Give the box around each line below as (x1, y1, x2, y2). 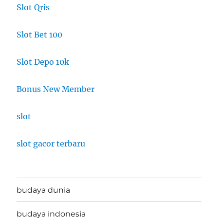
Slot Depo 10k (17, 57, 70, 67)
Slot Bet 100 (17, 30, 63, 40)
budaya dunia (17, 185, 71, 195)
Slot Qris (17, 2, 50, 13)
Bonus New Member (17, 84, 95, 94)
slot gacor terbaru (17, 139, 86, 149)
